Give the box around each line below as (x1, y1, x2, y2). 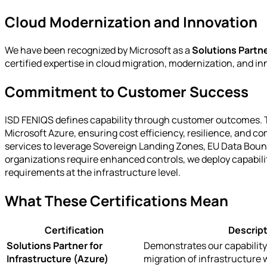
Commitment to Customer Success (5, 81, 249, 101)
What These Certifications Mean (5, 190, 228, 210)
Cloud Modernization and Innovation (5, 11, 257, 32)
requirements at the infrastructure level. (5, 165, 181, 179)
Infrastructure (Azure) (7, 252, 108, 266)
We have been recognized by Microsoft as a (5, 43, 192, 57)
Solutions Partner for (7, 239, 103, 253)
